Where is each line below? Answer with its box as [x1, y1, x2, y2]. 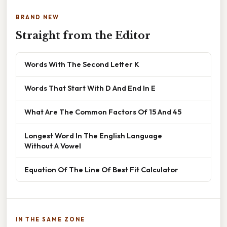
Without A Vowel [24, 140, 81, 150]
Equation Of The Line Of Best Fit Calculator [24, 164, 178, 174]
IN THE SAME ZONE [16, 215, 85, 223]
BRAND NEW [16, 13, 59, 21]
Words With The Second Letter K [24, 59, 139, 69]
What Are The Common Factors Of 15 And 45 [24, 106, 181, 117]
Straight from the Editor [16, 29, 150, 42]
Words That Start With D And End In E [24, 83, 156, 93]
